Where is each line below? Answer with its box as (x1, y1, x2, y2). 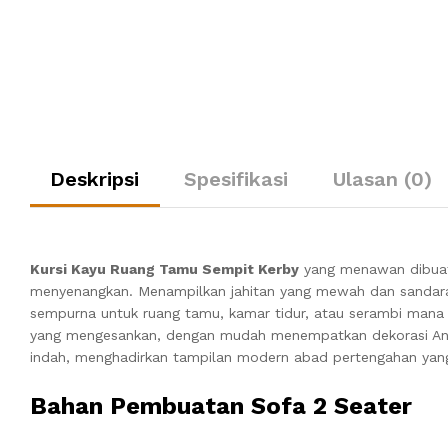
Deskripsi (50, 166, 139, 191)
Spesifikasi (184, 166, 288, 191)
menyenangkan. (30, 282, 138, 299)
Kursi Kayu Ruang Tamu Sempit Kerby (30, 260, 299, 277)
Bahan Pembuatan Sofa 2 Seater (30, 391, 412, 420)
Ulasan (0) (333, 166, 432, 191)
